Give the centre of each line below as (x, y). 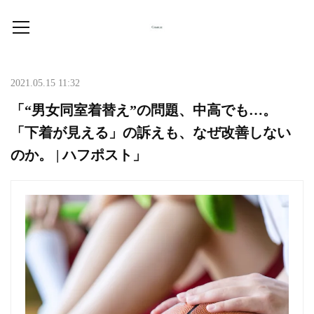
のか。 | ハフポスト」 (78, 155)
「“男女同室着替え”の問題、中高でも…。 (144, 110)
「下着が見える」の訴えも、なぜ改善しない (151, 132)
